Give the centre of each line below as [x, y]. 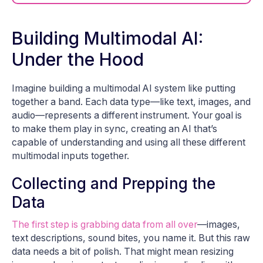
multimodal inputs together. [70, 156]
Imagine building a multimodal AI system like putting [124, 89]
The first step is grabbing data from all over [104, 225]
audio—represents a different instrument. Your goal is [127, 116]
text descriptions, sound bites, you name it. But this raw [131, 238]
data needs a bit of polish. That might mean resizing [123, 252]
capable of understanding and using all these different [129, 143]
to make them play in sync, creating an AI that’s [114, 129]
